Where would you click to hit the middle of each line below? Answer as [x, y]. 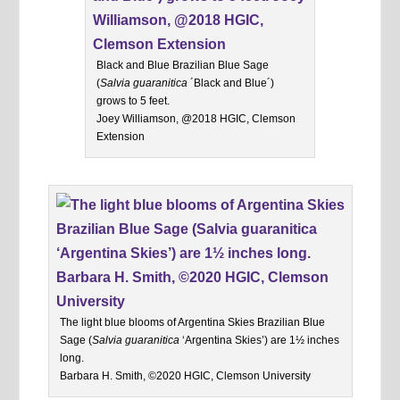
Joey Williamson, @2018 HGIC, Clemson [196, 119]
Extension [121, 137]
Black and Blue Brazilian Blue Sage [183, 66]
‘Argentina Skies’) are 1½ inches [259, 341]
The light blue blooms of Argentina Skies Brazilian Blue [192, 323]
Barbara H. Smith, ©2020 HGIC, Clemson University [185, 376]
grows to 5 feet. [133, 101]
